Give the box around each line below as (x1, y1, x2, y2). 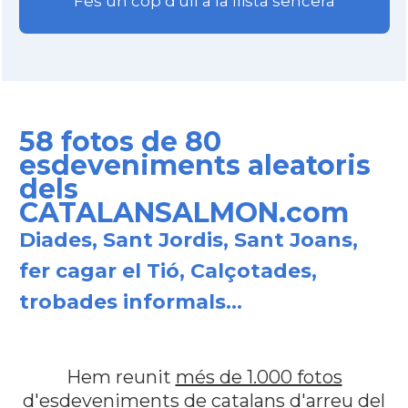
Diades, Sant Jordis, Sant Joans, (18, 228, 358, 252)
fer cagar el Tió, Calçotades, (18, 259, 317, 283)
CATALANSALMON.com (18, 196, 349, 229)
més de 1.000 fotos (175, 366, 342, 388)
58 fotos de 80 (18, 125, 221, 158)
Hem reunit (66, 366, 176, 388)
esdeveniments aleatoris (18, 148, 371, 182)
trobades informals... (18, 290, 242, 314)
